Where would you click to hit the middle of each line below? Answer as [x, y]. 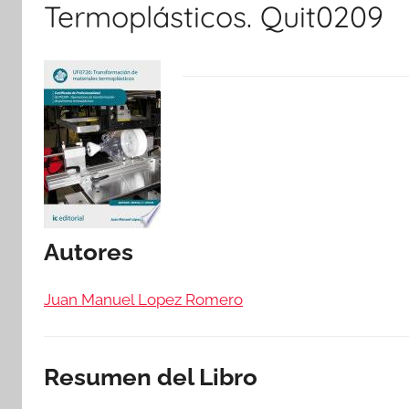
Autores [89, 252]
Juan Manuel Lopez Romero [143, 299]
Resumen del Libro [151, 377]
